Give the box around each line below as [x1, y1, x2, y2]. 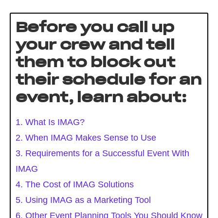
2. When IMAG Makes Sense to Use [16, 133, 156, 143]
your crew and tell [16, 36, 175, 54]
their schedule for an [16, 71, 201, 89]
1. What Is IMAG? [16, 117, 85, 127]
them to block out [16, 54, 175, 71]
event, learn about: [16, 89, 187, 106]
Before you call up [16, 18, 174, 36]
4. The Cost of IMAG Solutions [16, 180, 134, 189]
